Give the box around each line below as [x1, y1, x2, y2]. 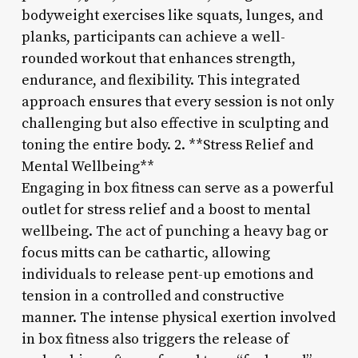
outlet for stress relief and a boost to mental [21, 200, 311, 219]
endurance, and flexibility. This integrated [21, 70, 300, 89]
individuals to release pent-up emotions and [21, 265, 313, 284]
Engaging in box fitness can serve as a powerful [21, 178, 334, 197]
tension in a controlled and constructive [21, 286, 284, 305]
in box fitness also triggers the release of [21, 329, 289, 348]
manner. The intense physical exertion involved [21, 308, 336, 327]
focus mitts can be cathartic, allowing [21, 243, 270, 262]
